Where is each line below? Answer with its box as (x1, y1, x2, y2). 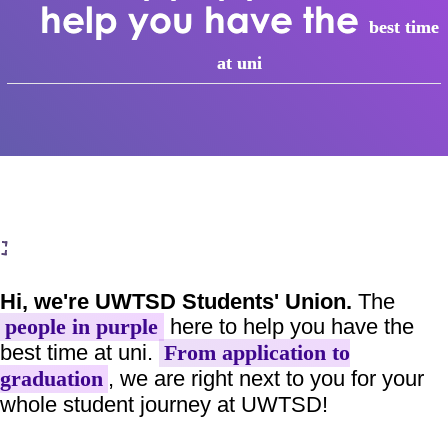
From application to (164, 341, 351, 365)
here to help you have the (163, 314, 414, 339)
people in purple (5, 315, 159, 339)
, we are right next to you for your (108, 366, 425, 391)
